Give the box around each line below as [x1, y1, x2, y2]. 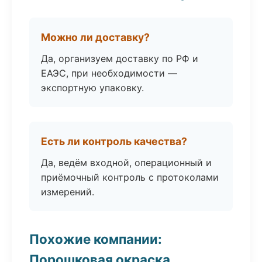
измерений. [41, 186, 94, 198]
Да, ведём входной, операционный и [41, 157, 212, 168]
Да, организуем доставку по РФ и [41, 53, 198, 64]
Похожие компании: [29, 231, 162, 247]
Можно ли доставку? [41, 31, 150, 43]
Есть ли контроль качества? [41, 135, 187, 147]
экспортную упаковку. [41, 82, 144, 94]
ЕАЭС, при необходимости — [41, 67, 177, 79]
